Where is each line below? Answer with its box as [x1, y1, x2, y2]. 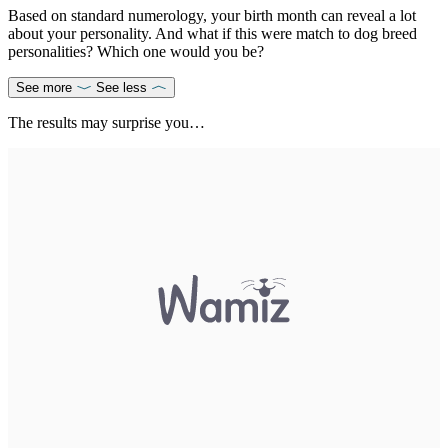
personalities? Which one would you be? [8, 43, 264, 61]
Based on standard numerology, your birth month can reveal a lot [8, 7, 416, 25]
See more [16, 80, 72, 96]
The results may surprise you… [8, 114, 205, 132]
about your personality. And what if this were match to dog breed [8, 25, 417, 43]
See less [96, 80, 147, 96]
